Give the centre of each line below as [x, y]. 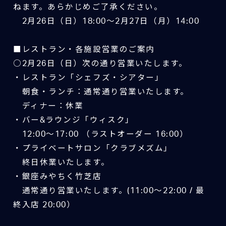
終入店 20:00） [44, 205]
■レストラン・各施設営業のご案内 [84, 50]
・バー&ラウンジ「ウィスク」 [73, 120]
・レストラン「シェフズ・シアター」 [88, 78]
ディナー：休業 [48, 106]
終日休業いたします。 [61, 163]
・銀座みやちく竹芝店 [57, 177]
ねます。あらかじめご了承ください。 [88, 7]
